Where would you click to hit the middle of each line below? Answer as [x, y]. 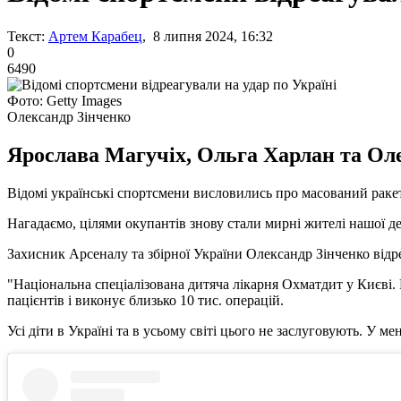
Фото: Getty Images [64, 100]
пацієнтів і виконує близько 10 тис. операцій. [145, 300]
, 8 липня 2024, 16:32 [208, 36]
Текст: [26, 36]
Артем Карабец [95, 36]
